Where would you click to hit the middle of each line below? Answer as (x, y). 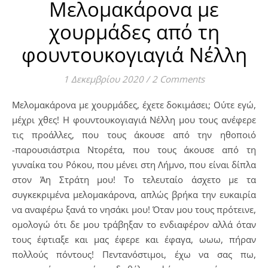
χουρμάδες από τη (134, 32)
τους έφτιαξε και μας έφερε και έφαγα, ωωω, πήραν (134, 239)
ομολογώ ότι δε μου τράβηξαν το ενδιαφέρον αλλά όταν (134, 224)
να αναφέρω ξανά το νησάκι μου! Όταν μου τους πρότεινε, (134, 209)
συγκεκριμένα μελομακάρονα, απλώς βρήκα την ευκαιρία (134, 194)
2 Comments (178, 79)
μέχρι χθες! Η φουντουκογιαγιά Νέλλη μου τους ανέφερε (134, 120)
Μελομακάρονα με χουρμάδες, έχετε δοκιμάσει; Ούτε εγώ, (16, 105)
